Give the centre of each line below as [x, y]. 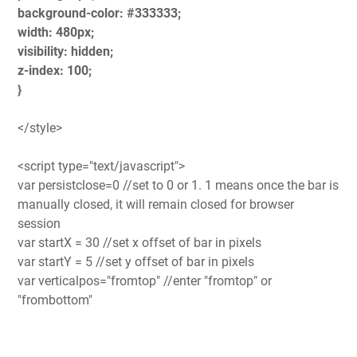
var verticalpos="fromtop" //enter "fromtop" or [145, 280]
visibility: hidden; [65, 51]
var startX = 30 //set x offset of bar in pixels [139, 242]
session [39, 223]
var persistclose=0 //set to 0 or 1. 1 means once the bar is [178, 185]
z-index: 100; [55, 70]
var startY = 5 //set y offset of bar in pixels [136, 261]
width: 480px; [56, 32]
